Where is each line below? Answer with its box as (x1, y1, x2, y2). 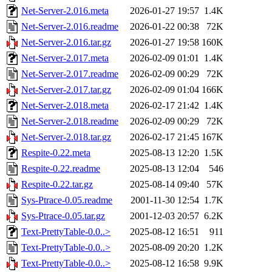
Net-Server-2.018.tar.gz (21, 132, 111, 143)
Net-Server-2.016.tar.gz (21, 37, 111, 48)
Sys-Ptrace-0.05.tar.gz (21, 211, 105, 222)
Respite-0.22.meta (21, 148, 90, 158)
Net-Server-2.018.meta (21, 100, 109, 111)
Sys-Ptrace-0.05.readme (21, 195, 112, 206)
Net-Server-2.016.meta (21, 5, 109, 16)
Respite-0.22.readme (21, 163, 100, 174)
